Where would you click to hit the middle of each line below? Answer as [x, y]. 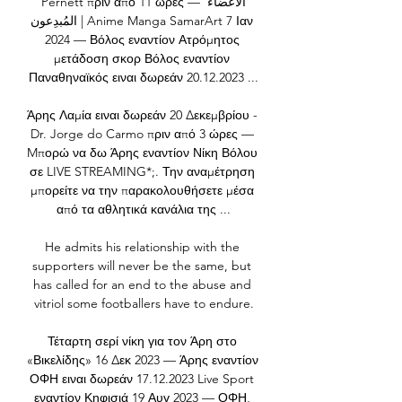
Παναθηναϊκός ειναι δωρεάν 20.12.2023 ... [144, 78]
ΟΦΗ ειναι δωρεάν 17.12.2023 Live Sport [142, 379]
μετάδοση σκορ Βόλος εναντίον [142, 59]
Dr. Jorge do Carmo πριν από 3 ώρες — [142, 134]
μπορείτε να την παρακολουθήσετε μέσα [142, 191]
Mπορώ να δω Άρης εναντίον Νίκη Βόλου [142, 153]
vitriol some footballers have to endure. [144, 304]
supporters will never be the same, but [142, 266]
